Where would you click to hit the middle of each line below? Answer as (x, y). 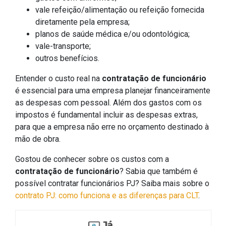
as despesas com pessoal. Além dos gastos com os (108, 103)
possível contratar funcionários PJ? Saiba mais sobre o (112, 184)
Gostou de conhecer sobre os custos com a (92, 159)
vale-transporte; (63, 46)
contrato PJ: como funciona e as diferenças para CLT (107, 196)
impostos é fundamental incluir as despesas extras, (106, 115)
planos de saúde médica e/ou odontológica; (112, 34)
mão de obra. (38, 139)
